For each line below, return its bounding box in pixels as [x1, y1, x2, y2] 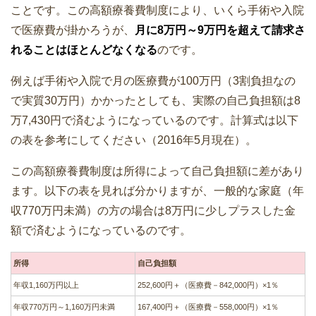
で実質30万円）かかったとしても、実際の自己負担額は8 [11, 94, 300, 107]
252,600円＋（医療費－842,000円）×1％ [138, 280, 279, 289]
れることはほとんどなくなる [11, 43, 157, 56]
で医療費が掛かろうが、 [11, 23, 135, 36]
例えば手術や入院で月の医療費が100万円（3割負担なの [11, 74, 296, 87]
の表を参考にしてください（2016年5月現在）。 [11, 133, 257, 146]
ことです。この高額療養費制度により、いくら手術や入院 [11, 4, 304, 16]
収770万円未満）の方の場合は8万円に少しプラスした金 [11, 204, 296, 217]
